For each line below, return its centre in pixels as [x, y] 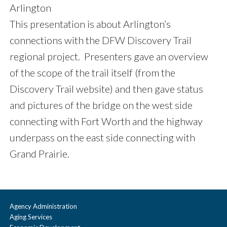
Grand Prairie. [40, 154]
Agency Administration [43, 206]
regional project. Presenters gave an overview [109, 56]
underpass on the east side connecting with [102, 138]
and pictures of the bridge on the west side [101, 105]
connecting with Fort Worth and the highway [106, 121]
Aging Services [31, 217]
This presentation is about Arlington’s [90, 24]
